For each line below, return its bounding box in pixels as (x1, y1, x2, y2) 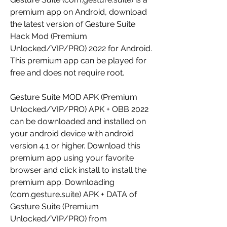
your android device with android (10, 129, 134, 138)
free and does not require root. (10, 68, 124, 78)
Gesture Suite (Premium (10, 202, 99, 211)
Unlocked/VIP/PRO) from (10, 214, 107, 223)
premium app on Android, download (10, 7, 147, 17)
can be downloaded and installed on (10, 117, 146, 126)
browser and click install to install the (10, 165, 146, 175)
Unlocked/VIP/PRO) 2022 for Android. (10, 44, 152, 53)
